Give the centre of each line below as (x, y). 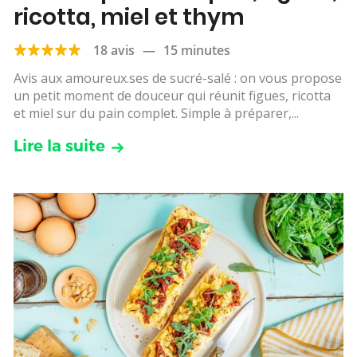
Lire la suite (59, 146)
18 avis (114, 51)
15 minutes (197, 51)
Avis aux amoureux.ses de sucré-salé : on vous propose (178, 78)
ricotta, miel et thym (129, 18)
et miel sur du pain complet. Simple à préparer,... (156, 114)
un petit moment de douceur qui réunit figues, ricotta (172, 96)
